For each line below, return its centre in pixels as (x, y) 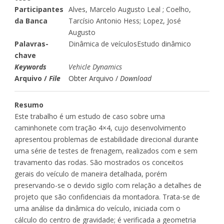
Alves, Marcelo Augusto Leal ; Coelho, (130, 9)
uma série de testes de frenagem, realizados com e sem (106, 150)
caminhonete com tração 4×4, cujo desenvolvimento (100, 127)
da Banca (31, 20)
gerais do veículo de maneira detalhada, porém (91, 173)
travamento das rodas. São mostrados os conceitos (99, 162)
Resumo (29, 104)
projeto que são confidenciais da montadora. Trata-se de (107, 196)
